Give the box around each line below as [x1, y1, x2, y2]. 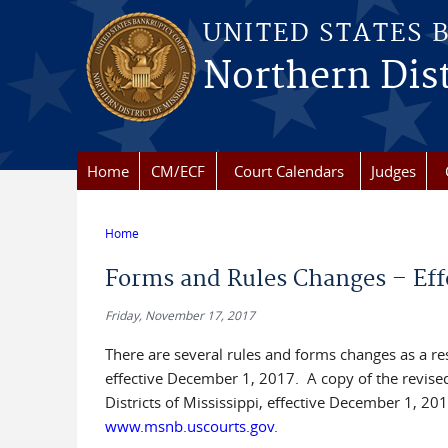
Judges [371, 161, 416, 181]
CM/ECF [151, 161, 205, 181]
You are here [104, 237, 217, 260]
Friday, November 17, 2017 [104, 307, 255, 323]
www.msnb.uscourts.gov [104, 416, 274, 436]
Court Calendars [233, 161, 344, 181]
